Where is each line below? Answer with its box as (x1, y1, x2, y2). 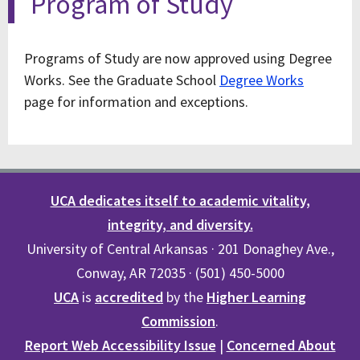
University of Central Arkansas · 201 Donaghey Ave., (26, 239, 334, 258)
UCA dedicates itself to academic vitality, (50, 191, 310, 210)
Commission (141, 312, 215, 330)
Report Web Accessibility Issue (24, 336, 216, 354)
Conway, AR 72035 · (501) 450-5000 (76, 264, 284, 282)
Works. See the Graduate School (24, 71, 219, 89)
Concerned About (226, 336, 336, 354)
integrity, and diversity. (107, 215, 253, 234)
